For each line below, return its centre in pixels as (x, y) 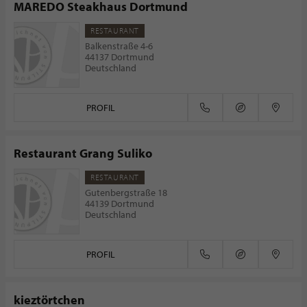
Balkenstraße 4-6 (119, 46)
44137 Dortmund (120, 57)
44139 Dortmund (120, 204)
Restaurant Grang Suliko (83, 153)
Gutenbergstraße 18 (126, 193)
